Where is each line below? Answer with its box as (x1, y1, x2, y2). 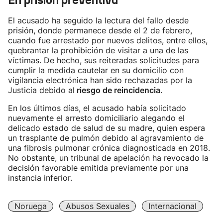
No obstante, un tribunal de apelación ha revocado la (8, 153, 209, 163)
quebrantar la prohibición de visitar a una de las (8, 45, 188, 55)
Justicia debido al (8, 85, 75, 95)
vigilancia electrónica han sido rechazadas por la (8, 75, 192, 85)
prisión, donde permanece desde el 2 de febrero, (8, 25, 192, 35)
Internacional (148, 201, 197, 211)
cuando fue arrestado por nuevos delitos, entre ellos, (8, 35, 208, 45)
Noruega (14, 201, 47, 211)
